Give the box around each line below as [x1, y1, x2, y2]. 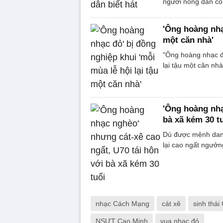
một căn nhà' [163, 35, 214, 45]
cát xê [162, 200, 181, 208]
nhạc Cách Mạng [96, 200, 149, 208]
